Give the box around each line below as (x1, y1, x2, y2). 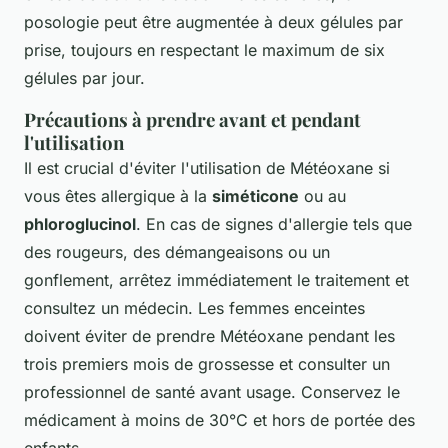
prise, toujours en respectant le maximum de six (24, 39, 385, 60)
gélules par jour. (24, 67, 145, 88)
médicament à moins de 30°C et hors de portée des (24, 409, 415, 430)
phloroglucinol (24, 213, 136, 234)
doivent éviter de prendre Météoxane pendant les (24, 325, 395, 346)
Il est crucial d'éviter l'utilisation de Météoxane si (24, 157, 390, 178)
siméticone (212, 185, 299, 206)
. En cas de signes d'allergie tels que (136, 213, 412, 234)
